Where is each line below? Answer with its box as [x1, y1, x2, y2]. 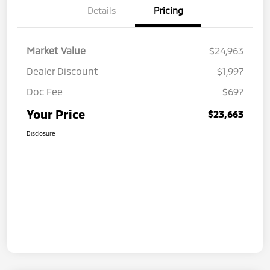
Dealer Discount [27, 64, 98, 77]
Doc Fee [27, 85, 63, 97]
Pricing [153, 4, 183, 16]
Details [87, 4, 116, 16]
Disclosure [27, 129, 55, 137]
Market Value [27, 44, 86, 56]
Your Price [27, 106, 85, 121]
